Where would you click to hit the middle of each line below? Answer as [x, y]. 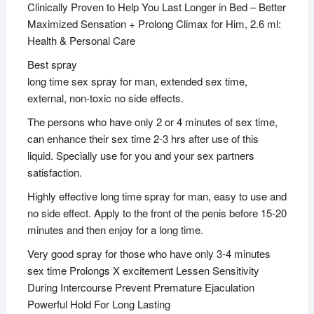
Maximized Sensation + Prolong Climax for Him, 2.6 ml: [154, 23]
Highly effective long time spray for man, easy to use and [157, 196]
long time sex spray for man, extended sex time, [137, 81]
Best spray [52, 64]
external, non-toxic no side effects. [105, 97]
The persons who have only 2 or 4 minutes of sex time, [152, 121]
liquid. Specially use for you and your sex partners [141, 155]
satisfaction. [54, 172]
